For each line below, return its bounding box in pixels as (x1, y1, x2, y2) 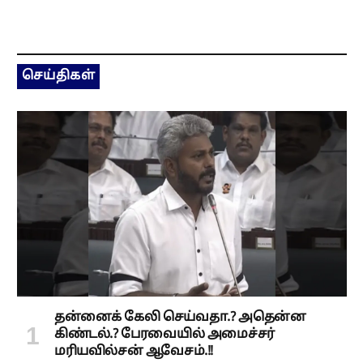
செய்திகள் (22, 68, 96, 85)
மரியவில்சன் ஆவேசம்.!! (54, 344, 213, 360)
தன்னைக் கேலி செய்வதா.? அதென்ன (54, 310, 306, 326)
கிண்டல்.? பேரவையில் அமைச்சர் (54, 327, 275, 343)
